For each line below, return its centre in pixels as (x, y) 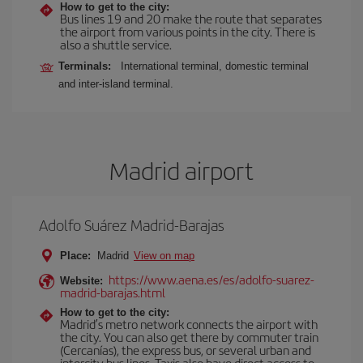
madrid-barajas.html (113, 292)
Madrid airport (181, 170)
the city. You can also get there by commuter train (189, 337)
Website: (81, 281)
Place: (75, 256)
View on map (164, 256)
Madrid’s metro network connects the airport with (189, 324)
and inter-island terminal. (116, 84)
